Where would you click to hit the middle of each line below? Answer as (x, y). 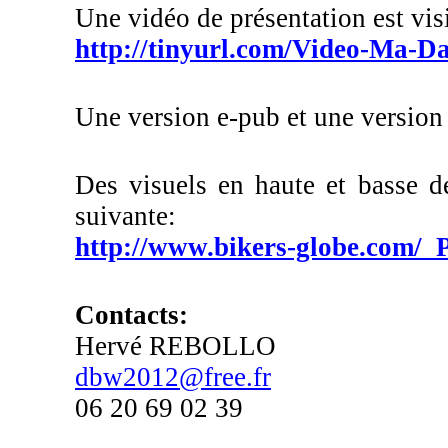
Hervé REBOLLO (175, 346)
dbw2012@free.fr (173, 377)
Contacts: (131, 315)
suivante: (125, 216)
